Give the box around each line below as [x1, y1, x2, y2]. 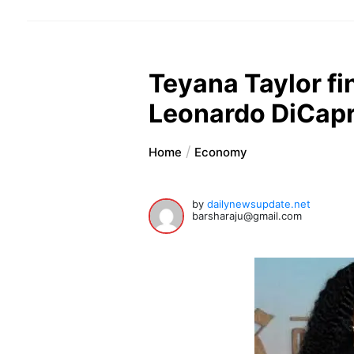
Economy [194, 145, 248, 160]
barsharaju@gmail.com [192, 209, 303, 223]
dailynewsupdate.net [207, 198, 311, 211]
